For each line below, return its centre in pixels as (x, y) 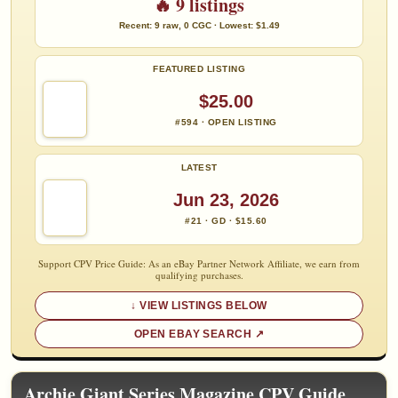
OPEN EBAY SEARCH (193, 334)
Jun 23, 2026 (226, 199)
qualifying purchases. (199, 275)
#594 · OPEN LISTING (226, 122)
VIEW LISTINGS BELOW (203, 306)
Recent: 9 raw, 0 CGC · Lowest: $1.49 (199, 26)
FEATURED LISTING (199, 69)
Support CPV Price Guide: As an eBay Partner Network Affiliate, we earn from (199, 264)
